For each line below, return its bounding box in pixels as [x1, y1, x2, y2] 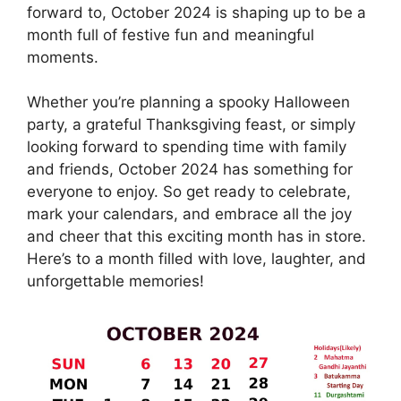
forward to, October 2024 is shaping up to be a [27, 3, 366, 21]
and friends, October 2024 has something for [27, 160, 353, 179]
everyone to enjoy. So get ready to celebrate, [27, 183, 351, 201]
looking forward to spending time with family [27, 138, 346, 157]
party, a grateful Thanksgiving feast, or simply [27, 115, 355, 134]
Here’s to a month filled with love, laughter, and [27, 250, 366, 269]
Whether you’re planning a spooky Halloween [27, 93, 350, 112]
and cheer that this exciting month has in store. [27, 227, 366, 246]
